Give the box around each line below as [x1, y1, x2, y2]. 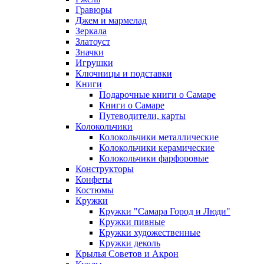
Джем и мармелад [75, 15, 147, 25]
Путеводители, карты [99, 111, 186, 121]
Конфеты [75, 174, 112, 184]
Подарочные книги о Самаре [99, 90, 216, 100]
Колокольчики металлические [99, 132, 219, 142]
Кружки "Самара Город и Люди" [99, 206, 230, 216]
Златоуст [75, 37, 110, 47]
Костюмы [75, 185, 114, 195]
